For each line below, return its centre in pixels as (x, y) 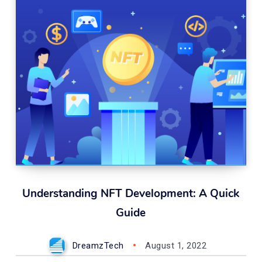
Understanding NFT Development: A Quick (131, 194)
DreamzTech (98, 246)
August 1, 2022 (176, 246)
